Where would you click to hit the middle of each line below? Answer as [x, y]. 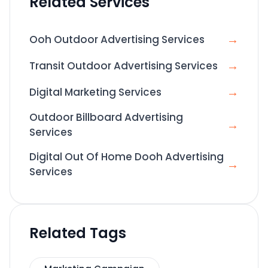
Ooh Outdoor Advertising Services [117, 39]
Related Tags [78, 233]
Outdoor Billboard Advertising [106, 118]
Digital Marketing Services [95, 92]
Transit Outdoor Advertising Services [124, 66]
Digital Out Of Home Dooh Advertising [127, 157]
